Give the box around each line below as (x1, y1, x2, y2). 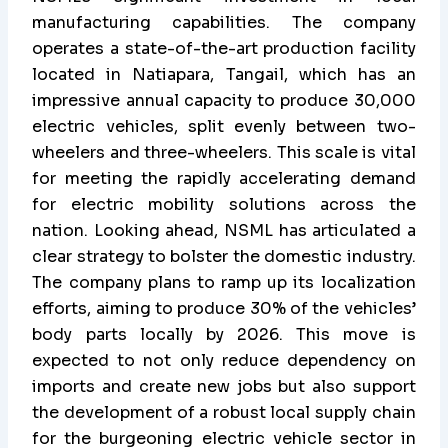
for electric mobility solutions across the (32, 194, 416, 216)
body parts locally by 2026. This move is (32, 324, 416, 346)
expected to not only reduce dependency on (32, 350, 416, 372)
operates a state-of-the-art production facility (32, 38, 416, 60)
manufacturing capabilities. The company (32, 12, 416, 34)
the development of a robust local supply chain (32, 402, 416, 424)
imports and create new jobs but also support (32, 376, 416, 398)
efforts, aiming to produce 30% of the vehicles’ (32, 298, 416, 320)
